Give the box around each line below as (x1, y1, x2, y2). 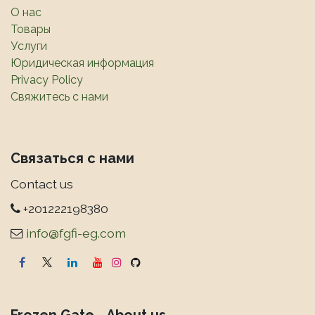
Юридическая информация (11, 56, 154, 70)
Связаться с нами (11, 150, 134, 167)
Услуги (11, 39, 47, 53)
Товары (11, 22, 51, 37)
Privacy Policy (11, 73, 83, 87)
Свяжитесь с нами (11, 90, 108, 104)
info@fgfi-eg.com (26, 226, 126, 241)
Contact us (11, 176, 73, 192)
